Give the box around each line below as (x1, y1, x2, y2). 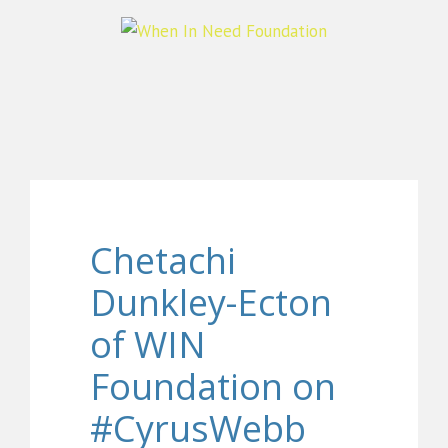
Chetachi (90, 236, 236, 285)
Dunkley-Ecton (90, 278, 332, 327)
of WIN (90, 320, 206, 369)
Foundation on (90, 362, 336, 411)
